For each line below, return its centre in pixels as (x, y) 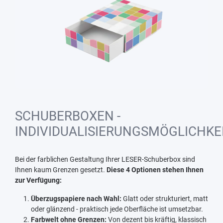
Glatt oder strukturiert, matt (165, 198)
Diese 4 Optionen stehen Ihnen (155, 169)
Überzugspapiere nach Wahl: (76, 198)
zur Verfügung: (38, 180)
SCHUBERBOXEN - (68, 116)
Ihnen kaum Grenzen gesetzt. (61, 169)
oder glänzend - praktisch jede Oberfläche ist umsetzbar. (117, 209)
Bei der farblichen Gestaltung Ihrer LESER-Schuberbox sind (105, 159)
